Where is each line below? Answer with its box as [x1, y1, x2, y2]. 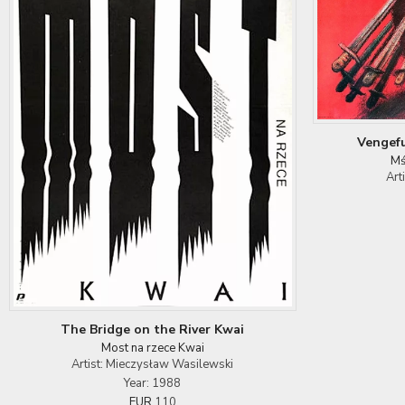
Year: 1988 [124, 375, 182, 392]
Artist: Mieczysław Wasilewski [71, 356, 234, 373]
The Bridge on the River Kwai [61, 321, 245, 339]
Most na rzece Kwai [100, 340, 204, 357]
